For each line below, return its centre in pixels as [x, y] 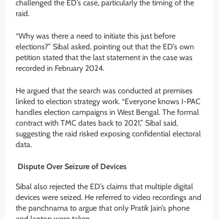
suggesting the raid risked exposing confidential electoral [108, 133]
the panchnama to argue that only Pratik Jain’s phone [103, 208]
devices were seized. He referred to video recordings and [109, 197]
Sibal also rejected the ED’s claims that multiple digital [104, 186]
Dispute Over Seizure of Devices [71, 166]
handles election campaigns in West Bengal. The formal [107, 112]
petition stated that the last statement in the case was [104, 57]
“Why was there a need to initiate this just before [96, 36]
